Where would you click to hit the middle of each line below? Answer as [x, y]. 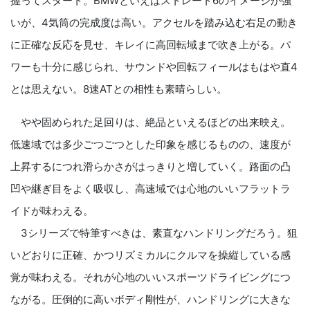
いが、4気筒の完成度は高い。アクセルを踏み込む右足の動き [154, 22]
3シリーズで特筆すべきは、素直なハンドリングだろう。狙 [154, 232]
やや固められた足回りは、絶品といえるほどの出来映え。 [151, 122]
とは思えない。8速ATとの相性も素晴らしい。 [119, 89]
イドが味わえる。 [52, 210]
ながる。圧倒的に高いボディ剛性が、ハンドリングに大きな [151, 299]
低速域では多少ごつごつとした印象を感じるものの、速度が [151, 144]
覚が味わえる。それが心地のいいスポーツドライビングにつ [151, 277]
